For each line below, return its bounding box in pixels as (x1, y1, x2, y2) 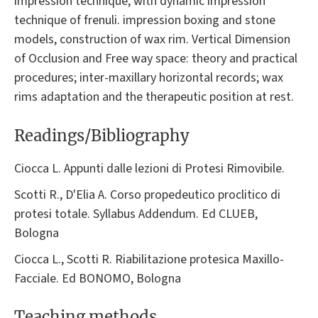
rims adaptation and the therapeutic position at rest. (14, 88, 294, 106)
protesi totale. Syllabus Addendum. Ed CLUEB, (14, 204, 258, 223)
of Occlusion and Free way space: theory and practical (14, 50, 297, 68)
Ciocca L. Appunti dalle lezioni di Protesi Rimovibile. (14, 159, 285, 177)
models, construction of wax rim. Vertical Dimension (14, 31, 290, 49)
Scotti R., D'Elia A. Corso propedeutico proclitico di (14, 185, 280, 204)
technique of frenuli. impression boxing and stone (14, 11, 275, 30)
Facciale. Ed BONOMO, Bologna (14, 269, 181, 287)
